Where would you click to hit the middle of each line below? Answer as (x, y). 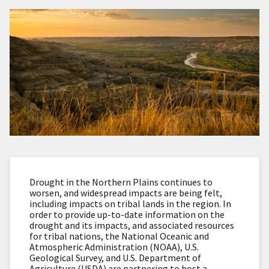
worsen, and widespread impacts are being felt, (126, 192)
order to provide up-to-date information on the (127, 214)
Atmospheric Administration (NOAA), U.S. (114, 246)
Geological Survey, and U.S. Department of (115, 257)
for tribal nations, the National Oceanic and (119, 236)
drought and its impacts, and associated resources (132, 225)
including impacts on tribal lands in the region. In (130, 203)
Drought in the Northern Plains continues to (121, 182)
